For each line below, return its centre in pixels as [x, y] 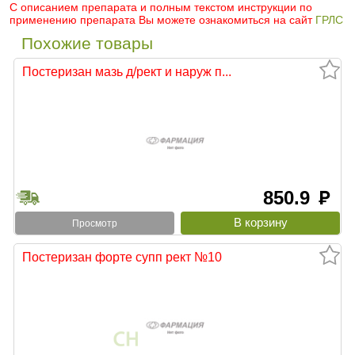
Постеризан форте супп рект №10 [122, 256]
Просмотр [94, 223]
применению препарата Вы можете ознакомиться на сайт [162, 20]
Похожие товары [87, 44]
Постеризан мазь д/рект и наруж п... [127, 72]
